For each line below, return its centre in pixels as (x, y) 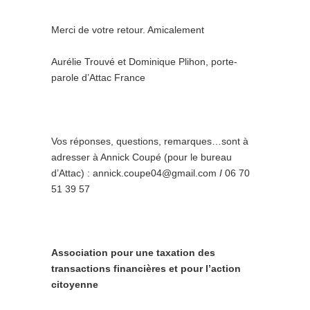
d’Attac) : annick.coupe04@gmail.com (135, 173)
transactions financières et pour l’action (146, 268)
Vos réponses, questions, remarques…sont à (150, 141)
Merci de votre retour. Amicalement (128, 30)
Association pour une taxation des (133, 253)
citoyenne (75, 284)
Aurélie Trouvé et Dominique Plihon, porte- (144, 62)
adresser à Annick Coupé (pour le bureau (142, 157)
